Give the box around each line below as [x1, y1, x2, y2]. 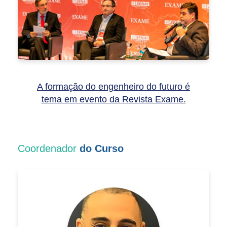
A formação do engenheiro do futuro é [37, 81, 190, 92]
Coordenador [18, 142, 80, 154]
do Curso [80, 142, 124, 154]
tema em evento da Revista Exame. [41, 94, 186, 104]
